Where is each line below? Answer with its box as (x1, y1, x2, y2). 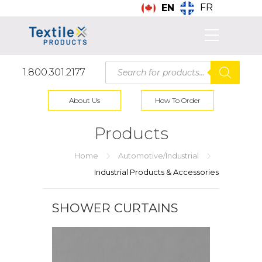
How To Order (154, 96, 201, 105)
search (104, 68, 139, 80)
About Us (69, 96, 100, 105)
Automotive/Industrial (118, 151, 199, 160)
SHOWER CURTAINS (52, 201, 178, 215)
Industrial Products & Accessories (94, 167, 219, 177)
